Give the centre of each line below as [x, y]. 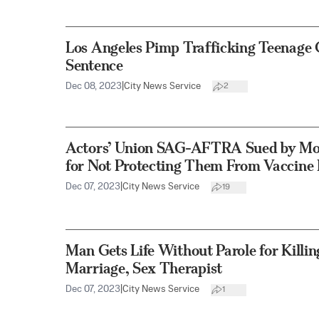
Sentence [94, 65]
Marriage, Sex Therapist [144, 268]
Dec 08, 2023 [94, 86]
